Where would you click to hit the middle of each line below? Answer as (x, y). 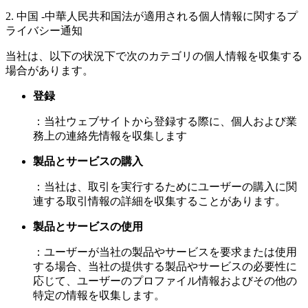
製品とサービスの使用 (88, 227)
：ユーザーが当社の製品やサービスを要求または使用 (165, 252)
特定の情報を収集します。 (99, 296)
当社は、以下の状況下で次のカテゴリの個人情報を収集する (154, 56)
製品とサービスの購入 (88, 162)
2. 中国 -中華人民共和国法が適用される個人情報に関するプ (152, 16)
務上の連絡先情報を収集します (110, 136)
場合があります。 (49, 71)
